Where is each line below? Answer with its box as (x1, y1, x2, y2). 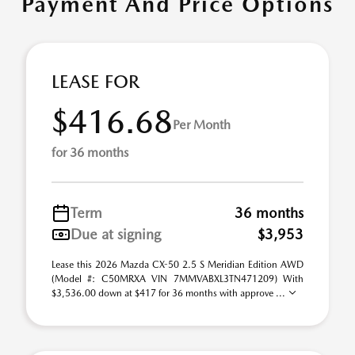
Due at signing (71, 226, 161, 242)
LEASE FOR (52, 71, 139, 93)
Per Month (173, 116, 231, 132)
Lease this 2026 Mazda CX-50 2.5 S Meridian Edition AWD (52, 259, 303, 270)
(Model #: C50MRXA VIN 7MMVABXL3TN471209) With (52, 273, 303, 284)
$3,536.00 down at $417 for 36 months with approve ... (52, 288, 288, 299)
